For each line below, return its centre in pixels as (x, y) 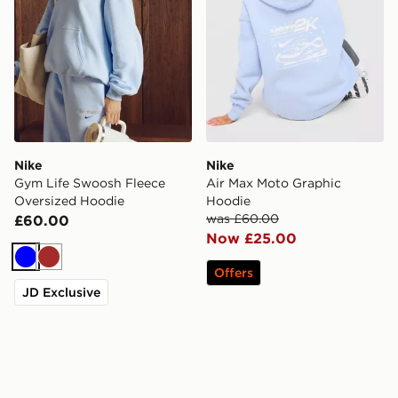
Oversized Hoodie (69, 201)
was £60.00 (243, 219)
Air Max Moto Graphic (274, 183)
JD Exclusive (61, 293)
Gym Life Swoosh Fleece (90, 183)
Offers (234, 273)
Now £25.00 (251, 239)
